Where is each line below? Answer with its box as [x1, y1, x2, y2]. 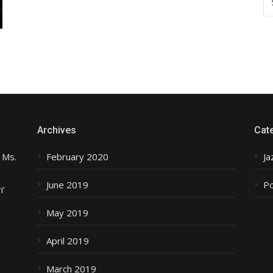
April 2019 [46, 234, 89, 247]
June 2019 [46, 178, 88, 191]
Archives [37, 124, 76, 136]
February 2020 [46, 150, 108, 163]
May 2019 [46, 206, 88, 219]
